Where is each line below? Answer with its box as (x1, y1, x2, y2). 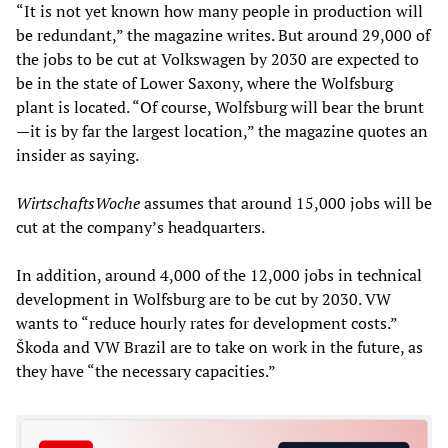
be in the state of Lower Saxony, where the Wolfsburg (16, 71, 393, 94)
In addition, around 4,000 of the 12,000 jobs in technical (16, 263, 422, 286)
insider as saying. (16, 143, 139, 166)
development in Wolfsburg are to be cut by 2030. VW (16, 287, 391, 310)
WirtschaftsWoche (16, 191, 144, 214)
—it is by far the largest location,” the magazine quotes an (16, 119, 428, 142)
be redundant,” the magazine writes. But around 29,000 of (16, 23, 430, 46)
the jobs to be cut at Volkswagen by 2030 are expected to (16, 47, 419, 70)
